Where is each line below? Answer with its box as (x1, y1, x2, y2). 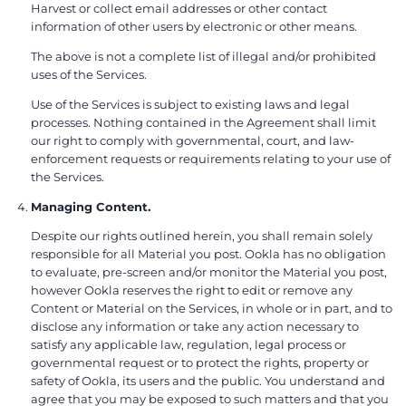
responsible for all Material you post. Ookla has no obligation (31, 246, 386, 262)
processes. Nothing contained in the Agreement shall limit (31, 114, 376, 130)
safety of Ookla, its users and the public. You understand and (31, 373, 385, 389)
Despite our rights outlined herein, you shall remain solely (31, 228, 372, 244)
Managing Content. (31, 198, 150, 214)
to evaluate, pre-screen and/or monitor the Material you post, (31, 265, 387, 280)
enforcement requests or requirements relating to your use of (31, 150, 391, 166)
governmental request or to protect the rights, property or (31, 355, 369, 371)
